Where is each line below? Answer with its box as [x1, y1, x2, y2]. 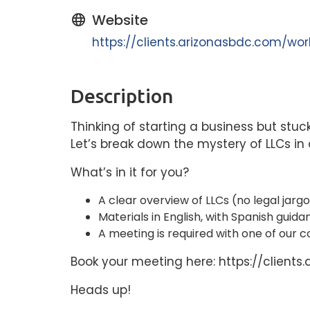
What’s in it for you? [71, 164, 189, 181]
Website [92, 10, 148, 30]
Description [71, 85, 173, 107]
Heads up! [71, 282, 131, 298]
